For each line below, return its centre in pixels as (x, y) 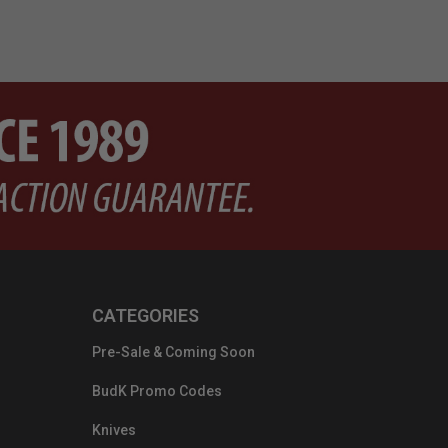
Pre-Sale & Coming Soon (173, 352)
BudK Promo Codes (157, 391)
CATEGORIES (145, 316)
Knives (114, 430)
